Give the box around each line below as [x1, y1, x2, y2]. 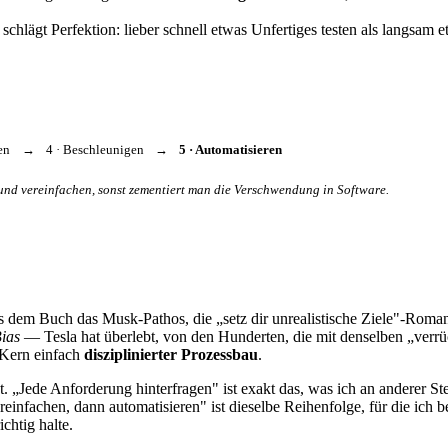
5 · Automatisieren [179, 142, 283, 158]
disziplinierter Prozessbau [84, 346, 258, 364]
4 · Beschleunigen [45, 142, 144, 158]
